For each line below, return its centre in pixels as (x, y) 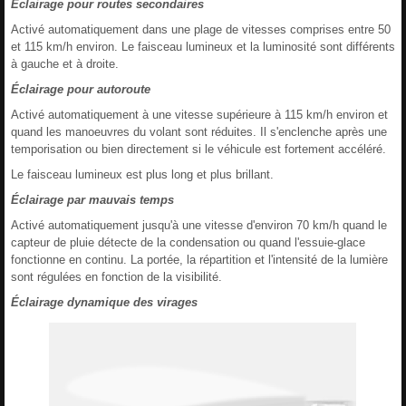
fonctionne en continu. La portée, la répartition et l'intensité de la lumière (199, 259)
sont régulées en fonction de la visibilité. (116, 276)
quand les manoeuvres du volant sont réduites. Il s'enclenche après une (199, 131)
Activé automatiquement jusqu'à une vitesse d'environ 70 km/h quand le (199, 225)
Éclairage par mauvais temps (92, 199)
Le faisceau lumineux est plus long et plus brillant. (142, 174)
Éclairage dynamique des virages (104, 302)
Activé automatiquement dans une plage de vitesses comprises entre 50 (201, 29)
